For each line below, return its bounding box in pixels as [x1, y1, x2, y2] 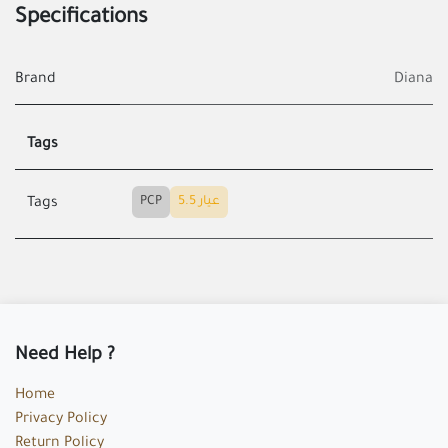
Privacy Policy [15, 411, 107, 428]
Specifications [15, 7, 148, 31]
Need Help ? [15, 345, 115, 366]
